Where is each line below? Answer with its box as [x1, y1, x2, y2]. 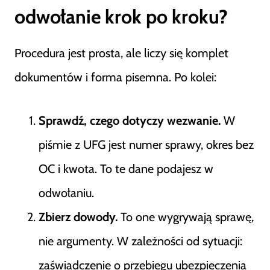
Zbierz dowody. [39, 210, 118, 224]
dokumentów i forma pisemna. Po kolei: [14, 70, 216, 84]
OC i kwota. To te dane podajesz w [39, 162, 213, 176]
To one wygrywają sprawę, [118, 210, 254, 224]
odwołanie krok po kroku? [14, 5, 228, 28]
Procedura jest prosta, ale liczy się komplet [14, 46, 228, 60]
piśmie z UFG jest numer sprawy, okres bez [39, 137, 254, 152]
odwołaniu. [39, 186, 94, 200]
